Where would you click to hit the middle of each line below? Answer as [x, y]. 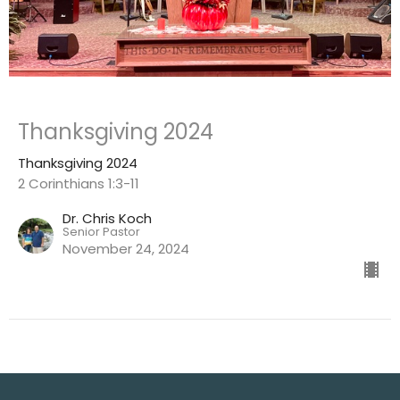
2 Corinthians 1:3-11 [79, 184]
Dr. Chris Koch [107, 219]
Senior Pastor [101, 232]
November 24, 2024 [126, 249]
